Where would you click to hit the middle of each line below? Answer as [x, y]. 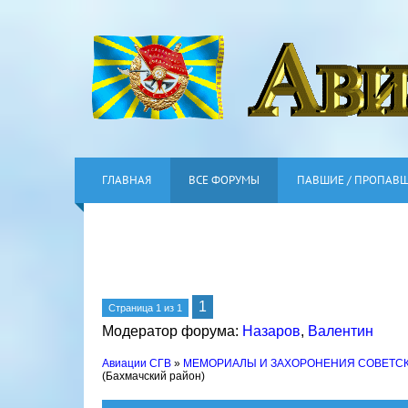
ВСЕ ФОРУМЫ [224, 180]
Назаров [271, 331]
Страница [132, 308]
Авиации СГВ [137, 363]
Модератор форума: [172, 331]
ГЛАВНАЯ [127, 180]
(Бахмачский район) [153, 376]
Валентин [341, 331]
